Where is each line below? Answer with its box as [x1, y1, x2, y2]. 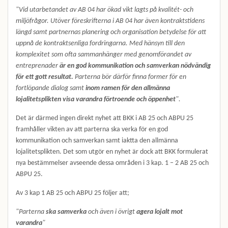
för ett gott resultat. [16, 73, 73, 81]
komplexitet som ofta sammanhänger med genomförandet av [16, 51, 191, 59]
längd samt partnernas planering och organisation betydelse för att [16, 28, 206, 36]
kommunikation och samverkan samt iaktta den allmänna [16, 137, 178, 145]
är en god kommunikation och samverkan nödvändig [60, 62, 211, 70]
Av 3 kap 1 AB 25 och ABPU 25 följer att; [16, 189, 129, 197]
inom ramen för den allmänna [85, 84, 170, 92]
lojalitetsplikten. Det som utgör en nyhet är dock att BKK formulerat [16, 148, 208, 156]
